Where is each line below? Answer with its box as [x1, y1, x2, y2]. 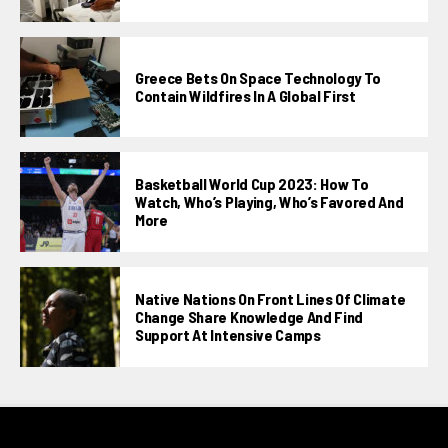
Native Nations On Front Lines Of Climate [135, 289, 406, 309]
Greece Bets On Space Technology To [135, 68, 382, 88]
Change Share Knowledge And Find [135, 307, 364, 327]
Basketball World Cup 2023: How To [135, 174, 369, 194]
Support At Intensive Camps [135, 325, 321, 345]
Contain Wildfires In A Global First [135, 86, 356, 106]
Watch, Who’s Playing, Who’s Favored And [135, 192, 404, 212]
